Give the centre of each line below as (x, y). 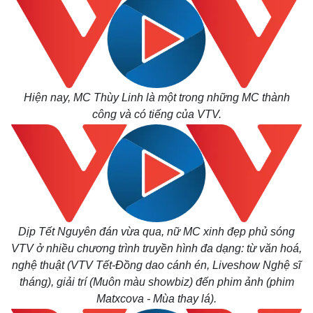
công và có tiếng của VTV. (156, 114)
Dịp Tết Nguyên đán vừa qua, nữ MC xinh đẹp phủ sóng (156, 232)
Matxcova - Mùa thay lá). (156, 299)
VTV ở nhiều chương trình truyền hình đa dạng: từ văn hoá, (156, 248)
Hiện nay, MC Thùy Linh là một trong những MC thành (156, 97)
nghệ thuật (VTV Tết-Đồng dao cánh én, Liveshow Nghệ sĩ (156, 265)
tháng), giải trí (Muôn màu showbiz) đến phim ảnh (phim (156, 282)
